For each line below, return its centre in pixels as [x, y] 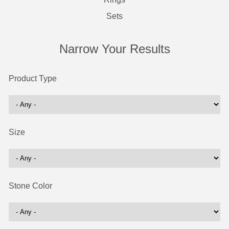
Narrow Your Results [114, 49]
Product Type [33, 79]
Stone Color [30, 186]
